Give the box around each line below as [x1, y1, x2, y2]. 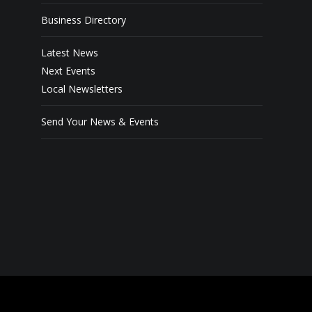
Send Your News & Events [40, 115, 159, 128]
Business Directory [40, 13, 126, 26]
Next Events [40, 64, 95, 77]
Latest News [40, 46, 98, 59]
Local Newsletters [40, 82, 123, 95]
